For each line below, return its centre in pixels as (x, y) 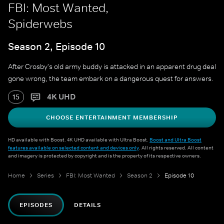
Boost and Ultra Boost (175, 140)
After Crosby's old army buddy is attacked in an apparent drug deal (112, 67)
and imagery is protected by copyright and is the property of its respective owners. (104, 156)
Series (45, 176)
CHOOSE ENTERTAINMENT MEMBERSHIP (112, 118)
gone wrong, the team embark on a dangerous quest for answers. (111, 79)
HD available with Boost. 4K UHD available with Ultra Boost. (79, 140)
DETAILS (87, 205)
